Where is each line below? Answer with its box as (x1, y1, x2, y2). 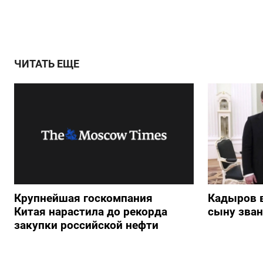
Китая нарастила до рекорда (14, 205, 167, 219)
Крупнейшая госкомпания (14, 191, 153, 205)
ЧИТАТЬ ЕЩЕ (14, 58, 79, 70)
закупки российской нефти (14, 218, 159, 232)
